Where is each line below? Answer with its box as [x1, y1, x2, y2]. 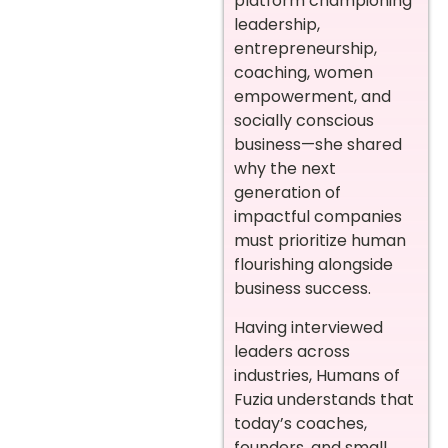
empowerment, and [234, 85, 391, 109]
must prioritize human [234, 229, 406, 253]
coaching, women [234, 61, 373, 85]
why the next [234, 157, 336, 181]
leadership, [234, 13, 320, 37]
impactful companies [234, 205, 402, 229]
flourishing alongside [234, 253, 393, 277]
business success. [234, 277, 371, 301]
